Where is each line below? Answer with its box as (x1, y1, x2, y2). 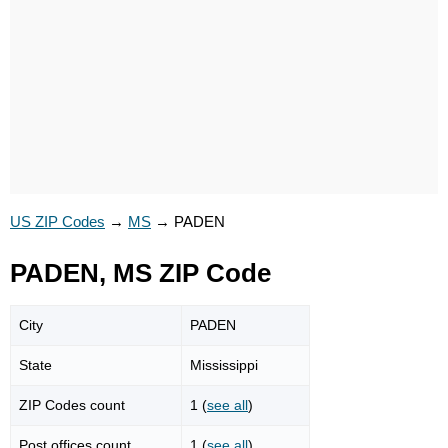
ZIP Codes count (19, 396, 125, 413)
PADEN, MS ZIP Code (10, 259, 271, 287)
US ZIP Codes (10, 213, 105, 230)
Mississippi (190, 356, 258, 373)
